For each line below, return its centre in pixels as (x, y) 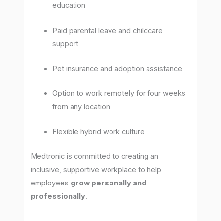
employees (51, 183)
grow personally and (109, 183)
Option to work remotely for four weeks (119, 93)
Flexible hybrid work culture (99, 131)
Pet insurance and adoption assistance (117, 69)
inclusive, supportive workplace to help (96, 170)
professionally (58, 197)
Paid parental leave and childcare (108, 30)
